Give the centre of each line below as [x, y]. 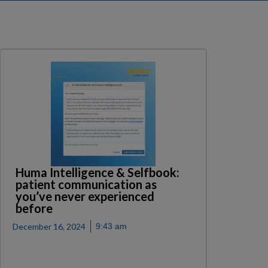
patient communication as [86, 185]
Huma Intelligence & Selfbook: [98, 173]
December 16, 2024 [49, 227]
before [34, 208]
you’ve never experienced [85, 197]
